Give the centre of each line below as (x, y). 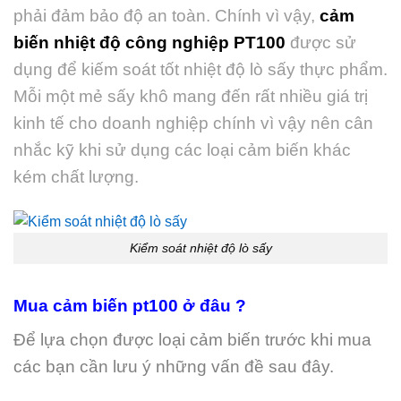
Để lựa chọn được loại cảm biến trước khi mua (192, 339)
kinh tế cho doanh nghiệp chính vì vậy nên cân (193, 124)
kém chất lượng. (76, 177)
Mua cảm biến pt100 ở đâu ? (130, 305)
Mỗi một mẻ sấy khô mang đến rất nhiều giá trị (191, 97)
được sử (323, 43)
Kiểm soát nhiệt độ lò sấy (200, 248)
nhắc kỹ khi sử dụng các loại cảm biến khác (182, 150)
